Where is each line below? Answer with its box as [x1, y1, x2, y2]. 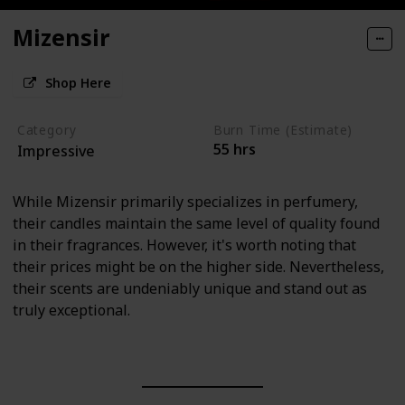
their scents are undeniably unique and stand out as [13, 278, 367, 298]
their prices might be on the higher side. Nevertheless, [13, 256, 384, 277]
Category [16, 121, 77, 139]
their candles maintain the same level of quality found [13, 212, 380, 233]
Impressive [16, 141, 95, 162]
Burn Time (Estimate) [212, 121, 353, 139]
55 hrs [212, 139, 256, 160]
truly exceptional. [13, 299, 130, 320]
